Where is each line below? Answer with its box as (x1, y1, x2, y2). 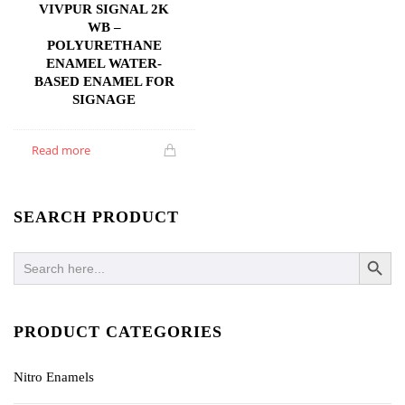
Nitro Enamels (14, 369, 94, 384)
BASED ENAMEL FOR (33, 74, 174, 89)
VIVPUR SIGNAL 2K (39, 2, 170, 17)
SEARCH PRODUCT (14, 207, 179, 226)
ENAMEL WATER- (46, 56, 163, 71)
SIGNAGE (72, 92, 137, 108)
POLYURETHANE (46, 38, 162, 53)
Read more (32, 141, 90, 158)
